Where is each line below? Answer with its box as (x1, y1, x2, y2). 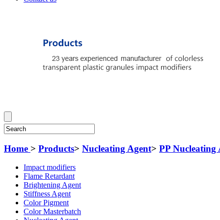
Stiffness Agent (24, 190, 71, 198)
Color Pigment (24, 198, 69, 207)
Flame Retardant (24, 172, 75, 181)
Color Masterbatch (24, 207, 81, 216)
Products (38, 143, 74, 154)
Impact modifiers (24, 163, 76, 172)
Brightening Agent (24, 181, 81, 190)
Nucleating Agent (82, 143, 151, 154)
